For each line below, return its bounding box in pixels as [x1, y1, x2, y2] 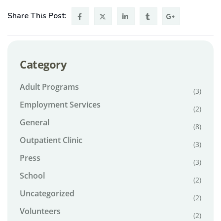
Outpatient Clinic [20, 135, 82, 146]
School [20, 170, 45, 181]
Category [20, 57, 67, 72]
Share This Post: [7, 10, 67, 21]
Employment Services [20, 99, 101, 110]
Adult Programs [20, 81, 79, 92]
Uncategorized [20, 188, 74, 199]
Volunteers [20, 206, 61, 217]
